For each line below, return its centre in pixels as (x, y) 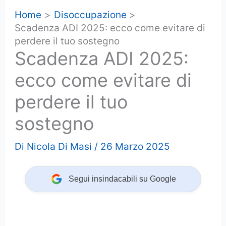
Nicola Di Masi (60, 146)
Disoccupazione (90, 15)
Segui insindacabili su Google (122, 179)
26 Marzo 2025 (135, 146)
